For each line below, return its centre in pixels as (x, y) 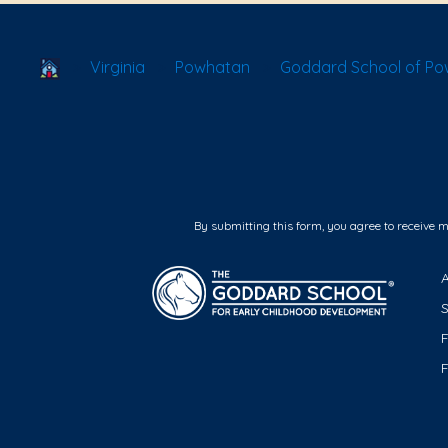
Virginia (117, 67)
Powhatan (212, 67)
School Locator (115, 66)
